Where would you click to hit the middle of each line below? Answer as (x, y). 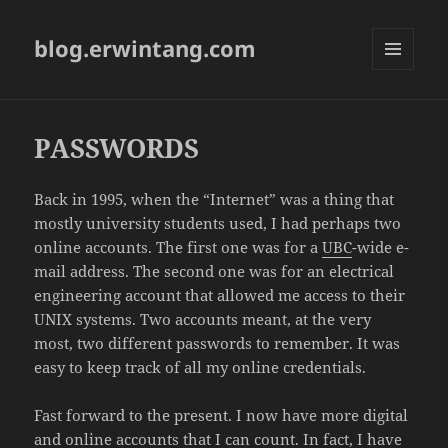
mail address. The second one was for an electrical (214, 271)
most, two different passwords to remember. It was (217, 343)
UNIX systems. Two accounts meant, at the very (203, 319)
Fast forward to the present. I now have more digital (221, 415)
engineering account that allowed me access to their (220, 295)
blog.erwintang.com (145, 48)
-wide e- (381, 247)
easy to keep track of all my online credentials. (200, 367)
